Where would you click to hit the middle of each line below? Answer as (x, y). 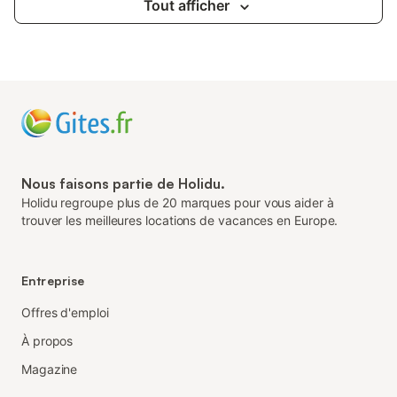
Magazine (50, 369)
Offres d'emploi (65, 312)
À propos (47, 341)
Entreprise (53, 280)
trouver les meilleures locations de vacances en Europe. (180, 220)
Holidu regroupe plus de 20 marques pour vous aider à (178, 202)
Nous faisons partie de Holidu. (123, 183)
